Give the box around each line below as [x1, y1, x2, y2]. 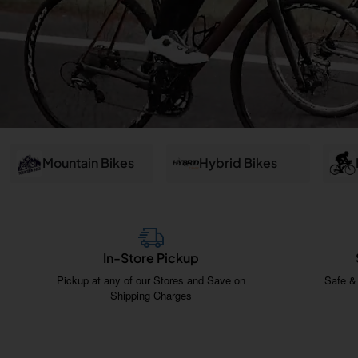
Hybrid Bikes [198, 154, 277, 172]
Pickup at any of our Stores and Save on [57, 272, 245, 288]
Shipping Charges [110, 287, 192, 303]
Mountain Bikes [42, 154, 134, 172]
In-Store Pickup [103, 249, 199, 266]
